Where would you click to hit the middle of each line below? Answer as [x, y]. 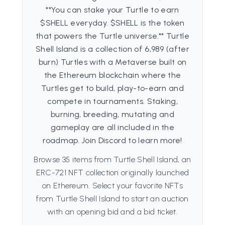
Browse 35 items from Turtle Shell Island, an [113, 159]
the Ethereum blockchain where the [113, 75]
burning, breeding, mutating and [113, 114]
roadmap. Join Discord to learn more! [113, 140]
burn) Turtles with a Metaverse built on [113, 62]
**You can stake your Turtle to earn [113, 10]
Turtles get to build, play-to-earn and [113, 88]
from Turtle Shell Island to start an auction [113, 199]
